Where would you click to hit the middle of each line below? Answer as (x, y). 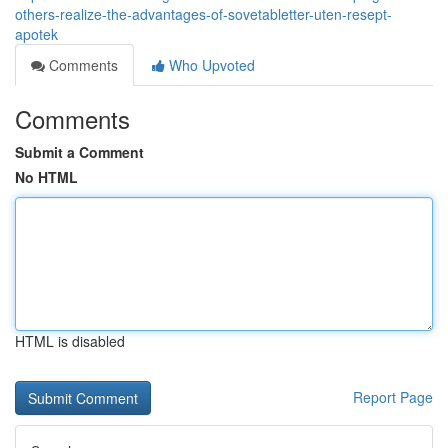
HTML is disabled (70, 341)
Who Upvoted (210, 65)
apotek (36, 34)
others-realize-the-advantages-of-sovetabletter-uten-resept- (203, 14)
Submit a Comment (79, 152)
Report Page (393, 397)
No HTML (46, 177)
